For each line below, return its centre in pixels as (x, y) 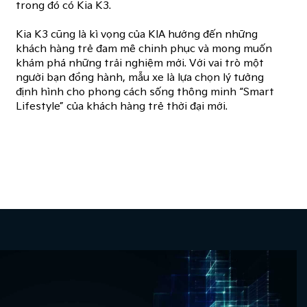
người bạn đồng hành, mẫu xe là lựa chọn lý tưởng (140, 78)
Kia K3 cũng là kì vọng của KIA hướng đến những (137, 35)
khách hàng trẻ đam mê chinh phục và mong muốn (144, 49)
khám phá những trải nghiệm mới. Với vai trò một (140, 64)
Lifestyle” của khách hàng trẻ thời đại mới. (122, 107)
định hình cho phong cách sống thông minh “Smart (145, 93)
